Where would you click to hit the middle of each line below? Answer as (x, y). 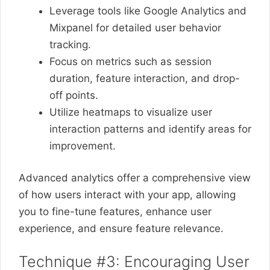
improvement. (83, 146)
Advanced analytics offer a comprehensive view (135, 178)
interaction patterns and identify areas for (150, 129)
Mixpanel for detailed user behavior (135, 27)
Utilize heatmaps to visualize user (131, 112)
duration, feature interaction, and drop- (145, 78)
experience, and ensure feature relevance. (121, 228)
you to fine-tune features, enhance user (115, 212)
